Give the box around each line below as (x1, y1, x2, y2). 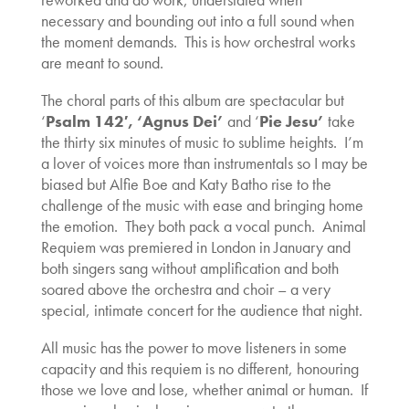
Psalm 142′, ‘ (45, 110, 142, 131)
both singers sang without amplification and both (40, 257, 339, 278)
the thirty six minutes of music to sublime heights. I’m (40, 131, 363, 152)
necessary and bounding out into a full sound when (40, 10, 354, 31)
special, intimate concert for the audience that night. (40, 299, 362, 320)
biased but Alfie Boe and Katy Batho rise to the (40, 173, 331, 194)
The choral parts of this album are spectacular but (40, 89, 344, 110)
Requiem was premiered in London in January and (40, 236, 351, 257)
